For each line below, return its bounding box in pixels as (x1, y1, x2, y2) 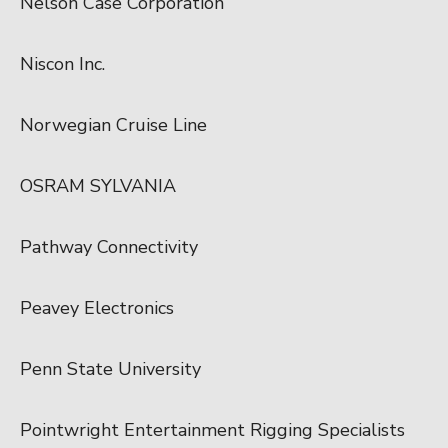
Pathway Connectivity (20, 234, 198, 259)
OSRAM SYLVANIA (20, 173, 176, 198)
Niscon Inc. (20, 51, 105, 76)
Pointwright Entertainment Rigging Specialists (20, 417, 405, 442)
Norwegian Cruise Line (20, 112, 207, 137)
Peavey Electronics (20, 295, 174, 320)
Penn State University (20, 356, 201, 381)
